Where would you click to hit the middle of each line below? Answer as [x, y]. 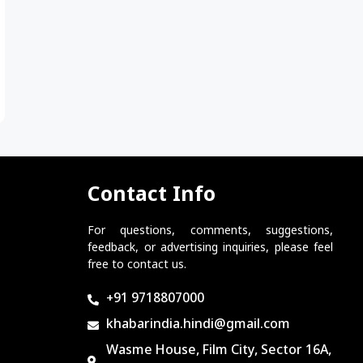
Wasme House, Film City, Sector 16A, [218, 351]
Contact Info [152, 196]
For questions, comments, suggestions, [210, 231]
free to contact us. [137, 265]
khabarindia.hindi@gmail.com [198, 325]
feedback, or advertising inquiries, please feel [210, 248]
